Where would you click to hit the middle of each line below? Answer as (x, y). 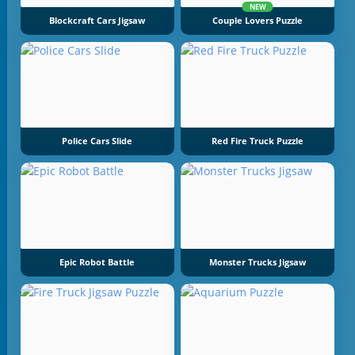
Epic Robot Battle (97, 262)
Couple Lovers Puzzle (258, 20)
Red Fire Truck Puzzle (258, 141)
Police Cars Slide (97, 141)
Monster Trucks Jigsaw (258, 262)
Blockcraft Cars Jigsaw (97, 20)
